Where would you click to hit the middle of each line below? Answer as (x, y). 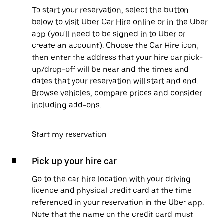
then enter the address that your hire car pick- (117, 57)
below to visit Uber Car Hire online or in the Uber (120, 22)
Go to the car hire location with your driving (111, 179)
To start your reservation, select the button (110, 10)
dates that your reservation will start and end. (115, 81)
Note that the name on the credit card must (112, 214)
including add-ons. (66, 105)
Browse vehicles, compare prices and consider (117, 93)
